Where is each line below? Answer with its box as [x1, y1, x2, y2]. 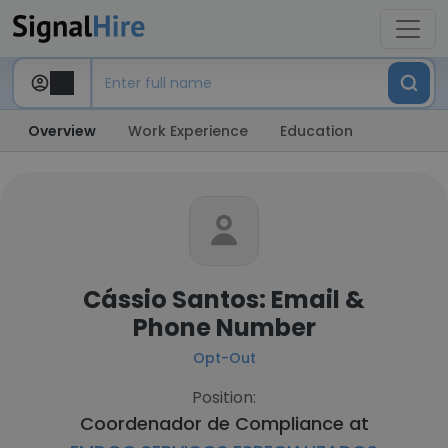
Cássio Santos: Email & [83, 283, 365, 316]
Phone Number [132, 311, 316, 344]
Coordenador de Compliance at [79, 411, 369, 436]
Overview [28, 121, 96, 141]
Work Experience [128, 121, 248, 141]
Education [280, 121, 353, 141]
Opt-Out [192, 348, 256, 368]
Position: [192, 386, 256, 409]
